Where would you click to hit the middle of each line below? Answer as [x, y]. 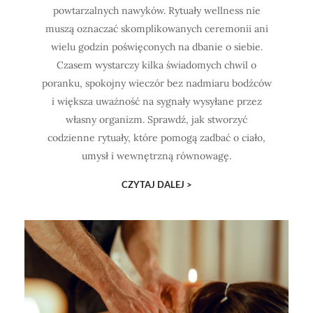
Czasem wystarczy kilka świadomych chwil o [156, 65]
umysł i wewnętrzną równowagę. [156, 155]
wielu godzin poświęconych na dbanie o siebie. [156, 46]
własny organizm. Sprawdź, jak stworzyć [156, 119]
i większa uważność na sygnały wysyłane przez [156, 101]
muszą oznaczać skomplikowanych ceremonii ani [156, 28]
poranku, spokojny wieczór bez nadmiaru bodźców [156, 83]
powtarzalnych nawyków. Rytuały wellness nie [156, 10]
